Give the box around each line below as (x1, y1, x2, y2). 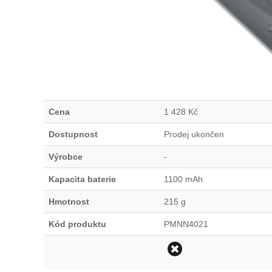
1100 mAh (164, 174, 203, 184)
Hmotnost (49, 197, 89, 206)
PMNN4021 (164, 219, 208, 229)
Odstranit (185, 240, 255, 259)
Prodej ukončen (164, 129, 224, 139)
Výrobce (49, 152, 83, 161)
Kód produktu (49, 219, 106, 229)
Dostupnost (49, 129, 98, 139)
